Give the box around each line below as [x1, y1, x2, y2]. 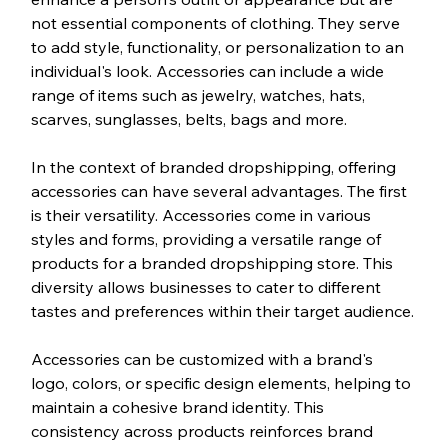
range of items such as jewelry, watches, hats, [30, 85, 369, 106]
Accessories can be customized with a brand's [30, 349, 377, 370]
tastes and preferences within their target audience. [30, 301, 414, 322]
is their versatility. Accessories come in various [30, 205, 375, 226]
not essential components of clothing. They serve [30, 13, 404, 34]
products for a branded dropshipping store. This [30, 253, 397, 274]
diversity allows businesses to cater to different [30, 277, 385, 298]
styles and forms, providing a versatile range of [30, 229, 385, 250]
